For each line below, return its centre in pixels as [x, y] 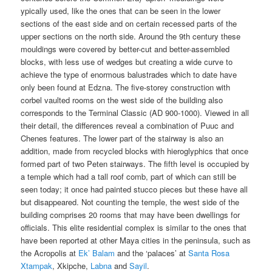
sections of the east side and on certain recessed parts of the [129, 23]
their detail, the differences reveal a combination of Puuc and [127, 125]
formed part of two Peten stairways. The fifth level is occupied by [135, 163]
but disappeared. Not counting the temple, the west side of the [130, 202]
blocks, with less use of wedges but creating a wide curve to [127, 61]
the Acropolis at [50, 253]
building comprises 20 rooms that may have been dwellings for [131, 214]
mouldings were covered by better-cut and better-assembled [125, 49]
